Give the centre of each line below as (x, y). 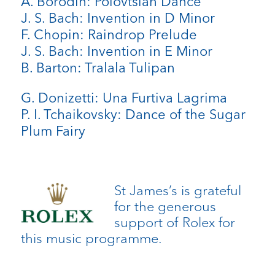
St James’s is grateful (177, 191)
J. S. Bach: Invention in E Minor (116, 52)
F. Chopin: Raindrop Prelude (109, 35)
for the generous (165, 207)
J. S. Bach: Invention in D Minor (118, 18)
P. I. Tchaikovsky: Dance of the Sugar (133, 115)
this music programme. (91, 238)
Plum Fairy (53, 131)
